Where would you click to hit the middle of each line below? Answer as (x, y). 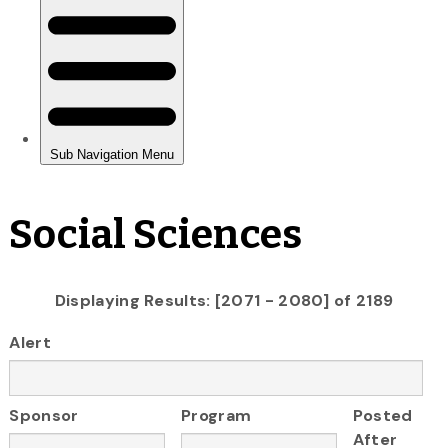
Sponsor (44, 416)
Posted (382, 416)
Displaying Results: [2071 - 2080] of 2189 (224, 300)
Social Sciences (155, 234)
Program (216, 416)
